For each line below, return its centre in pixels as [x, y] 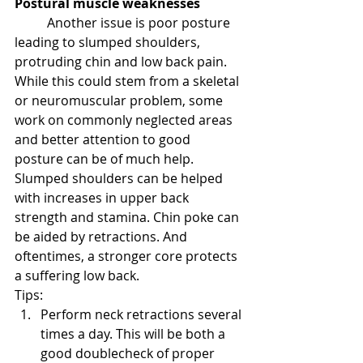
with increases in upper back [103, 198]
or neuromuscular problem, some [120, 100]
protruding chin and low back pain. [122, 62]
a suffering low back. [77, 275]
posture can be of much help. [106, 159]
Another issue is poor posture [140, 23]
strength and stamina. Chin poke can [128, 217]
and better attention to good [104, 139]
